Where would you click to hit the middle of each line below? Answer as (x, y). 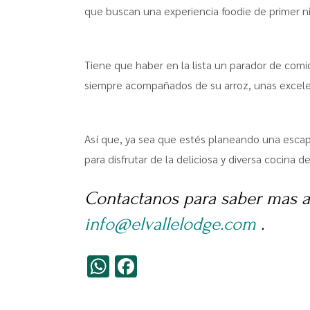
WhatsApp (157, 266)
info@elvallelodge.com (170, 224)
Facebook (182, 266)
